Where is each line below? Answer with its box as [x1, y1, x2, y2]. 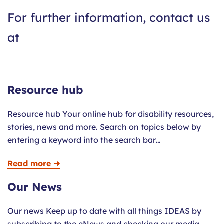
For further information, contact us [7, 10, 210, 25]
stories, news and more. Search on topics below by [7, 122, 201, 132]
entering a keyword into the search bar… [7, 135, 161, 145]
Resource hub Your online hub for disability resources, [7, 109, 214, 119]
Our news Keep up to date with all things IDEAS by [7, 206, 201, 216]
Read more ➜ [7, 158, 60, 169]
